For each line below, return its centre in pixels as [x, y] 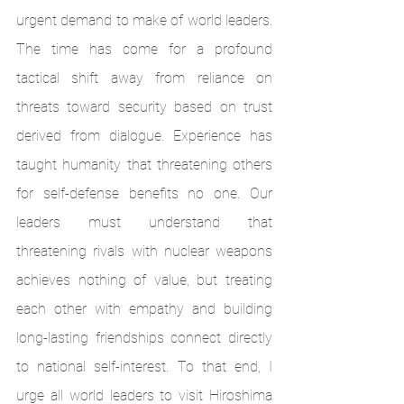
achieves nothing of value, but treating [144, 280]
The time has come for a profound [144, 50]
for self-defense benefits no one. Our [144, 194]
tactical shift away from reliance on [144, 78]
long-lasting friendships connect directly [144, 338]
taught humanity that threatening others [144, 165]
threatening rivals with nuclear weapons [144, 252]
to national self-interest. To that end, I [144, 367]
